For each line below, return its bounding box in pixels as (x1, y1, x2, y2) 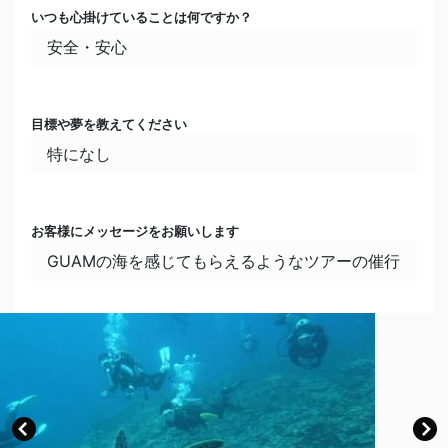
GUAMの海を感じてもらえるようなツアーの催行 (47, 250, 400, 271)
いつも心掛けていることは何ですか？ (31, 9, 252, 25)
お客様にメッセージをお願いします (31, 223, 239, 239)
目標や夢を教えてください (31, 116, 187, 132)
